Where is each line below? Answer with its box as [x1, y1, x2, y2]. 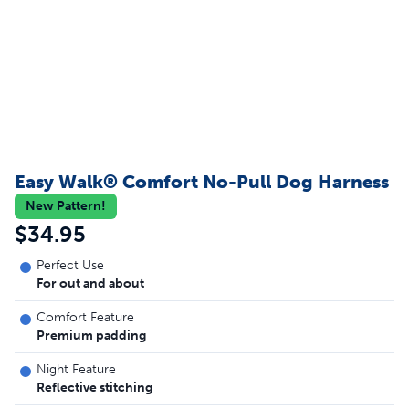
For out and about [37, 276, 144, 291]
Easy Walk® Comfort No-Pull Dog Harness [15, 171, 389, 193]
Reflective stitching [37, 380, 152, 395]
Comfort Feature [37, 309, 134, 325]
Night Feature [37, 362, 116, 377]
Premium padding [37, 328, 146, 343]
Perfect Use [37, 257, 104, 273]
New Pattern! [26, 198, 106, 214]
